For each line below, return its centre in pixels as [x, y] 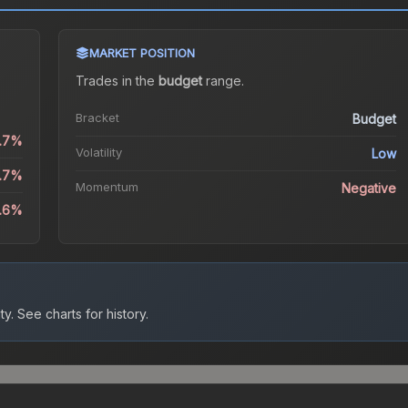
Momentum [107, 187]
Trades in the [117, 81]
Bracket [97, 118]
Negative [369, 189]
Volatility [98, 153]
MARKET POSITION [142, 53]
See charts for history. [81, 314]
